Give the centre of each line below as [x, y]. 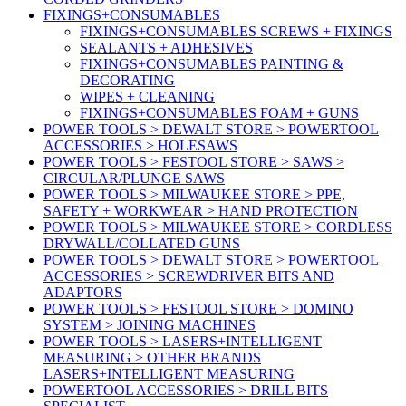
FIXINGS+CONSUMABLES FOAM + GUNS [219, 113]
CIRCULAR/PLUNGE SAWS [134, 179]
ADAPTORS [83, 293]
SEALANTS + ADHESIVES [166, 48]
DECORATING [127, 81]
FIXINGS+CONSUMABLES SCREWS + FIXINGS [236, 32]
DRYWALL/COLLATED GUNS [142, 244]
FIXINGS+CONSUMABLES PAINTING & [212, 64]
